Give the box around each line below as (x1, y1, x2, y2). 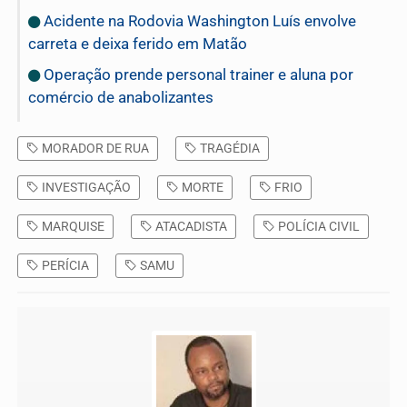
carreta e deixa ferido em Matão (28, 35, 247, 54)
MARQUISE (39, 219, 104, 234)
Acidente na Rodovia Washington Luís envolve (40, 12, 356, 31)
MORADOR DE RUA (39, 141, 149, 156)
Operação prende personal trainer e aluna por (40, 65, 353, 84)
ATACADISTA (153, 219, 227, 234)
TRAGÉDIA (197, 141, 260, 156)
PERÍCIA (39, 258, 89, 273)
